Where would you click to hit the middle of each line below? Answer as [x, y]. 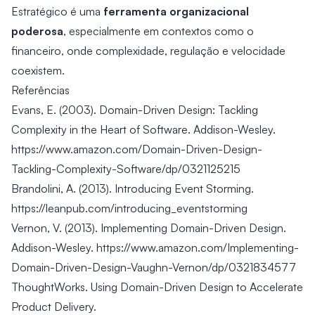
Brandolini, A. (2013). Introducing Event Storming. [133, 188]
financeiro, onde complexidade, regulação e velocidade [148, 51]
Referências [40, 90]
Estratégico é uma [57, 11]
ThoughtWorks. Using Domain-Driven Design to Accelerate [157, 287]
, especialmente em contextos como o [159, 31]
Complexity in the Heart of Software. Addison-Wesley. [143, 129]
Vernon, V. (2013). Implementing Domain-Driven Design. [149, 228]
